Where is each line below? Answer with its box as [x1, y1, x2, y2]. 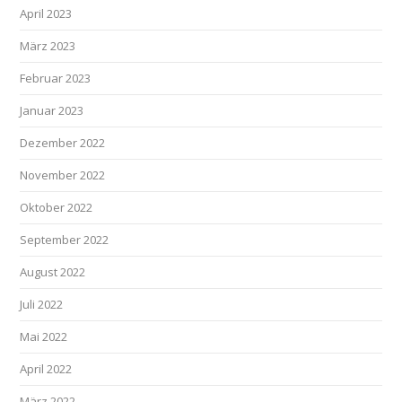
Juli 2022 [20, 296, 64, 312]
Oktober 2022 [20, 199, 93, 215]
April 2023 [20, 5, 73, 22]
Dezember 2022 [20, 135, 106, 151]
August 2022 [20, 264, 86, 280]
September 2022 [20, 232, 109, 248]
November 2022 [20, 167, 106, 183]
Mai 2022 [20, 328, 68, 345]
